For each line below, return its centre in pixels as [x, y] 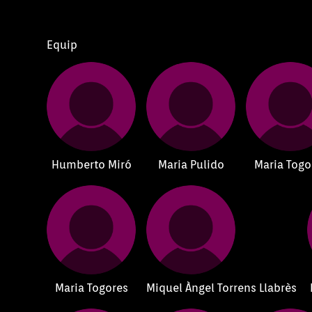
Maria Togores [91, 288]
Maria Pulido [191, 164]
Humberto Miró [91, 164]
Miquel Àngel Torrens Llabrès [222, 288]
